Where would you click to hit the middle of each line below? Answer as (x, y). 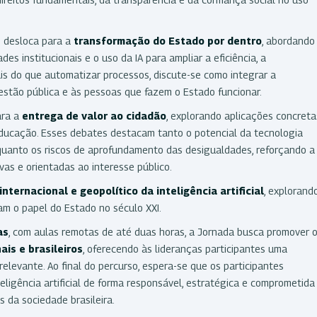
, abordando (288, 40)
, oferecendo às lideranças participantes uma (185, 248)
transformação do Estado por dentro (168, 40)
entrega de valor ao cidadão (94, 115)
